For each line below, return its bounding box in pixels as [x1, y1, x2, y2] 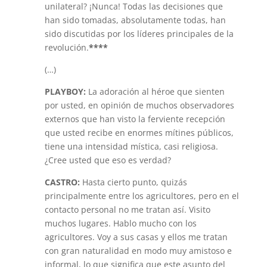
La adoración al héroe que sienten [88, 86, 225, 97]
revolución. [44, 42, 89, 53]
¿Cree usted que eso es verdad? [44, 154, 171, 166]
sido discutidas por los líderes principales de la [44, 28, 234, 39]
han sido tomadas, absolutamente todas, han [44, 14, 226, 26]
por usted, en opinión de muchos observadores [44, 100, 234, 111]
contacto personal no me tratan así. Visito [44, 204, 210, 215]
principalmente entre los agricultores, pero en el [44, 190, 239, 201]
